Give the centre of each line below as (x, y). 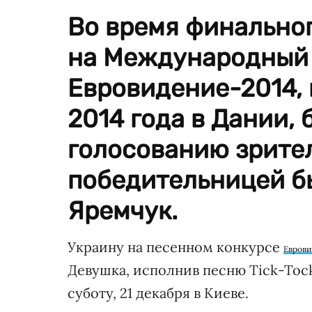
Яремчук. (123, 211)
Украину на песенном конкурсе (175, 247)
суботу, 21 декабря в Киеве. (158, 293)
